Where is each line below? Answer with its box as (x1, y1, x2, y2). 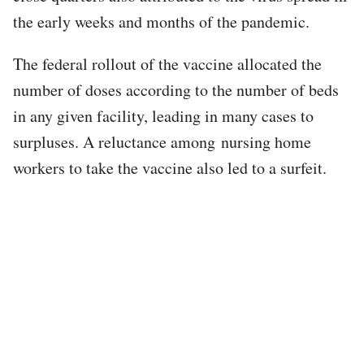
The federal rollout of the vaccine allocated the (13, 52, 322, 75)
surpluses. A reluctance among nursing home (13, 130, 311, 153)
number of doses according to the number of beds (13, 78, 339, 101)
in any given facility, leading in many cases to (13, 104, 314, 127)
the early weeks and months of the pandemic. (13, 10, 310, 32)
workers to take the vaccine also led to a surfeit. (13, 156, 327, 179)
